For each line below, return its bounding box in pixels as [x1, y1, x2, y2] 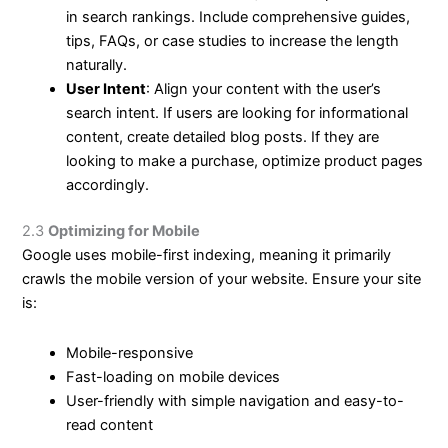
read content [66, 415, 154, 434]
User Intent [66, 80, 147, 99]
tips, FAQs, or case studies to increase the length [66, 32, 400, 51]
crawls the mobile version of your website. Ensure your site [22, 270, 422, 289]
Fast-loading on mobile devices [66, 367, 281, 386]
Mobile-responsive [66, 343, 194, 362]
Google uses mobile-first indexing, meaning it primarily [22, 246, 392, 265]
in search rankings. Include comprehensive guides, [66, 8, 411, 27]
